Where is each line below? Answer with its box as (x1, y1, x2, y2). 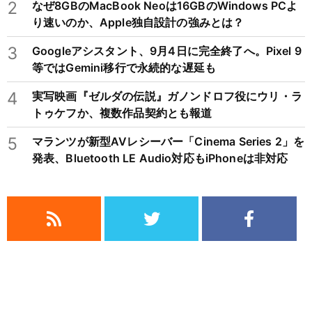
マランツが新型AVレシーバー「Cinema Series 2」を (32, 134, 305, 149)
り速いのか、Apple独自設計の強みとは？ (32, 15, 244, 30)
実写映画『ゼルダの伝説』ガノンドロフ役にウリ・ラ (32, 89, 302, 104)
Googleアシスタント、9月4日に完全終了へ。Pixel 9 (32, 44, 302, 58)
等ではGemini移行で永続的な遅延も (32, 61, 217, 75)
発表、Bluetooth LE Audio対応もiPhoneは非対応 (32, 151, 288, 166)
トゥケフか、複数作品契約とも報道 (32, 106, 212, 120)
